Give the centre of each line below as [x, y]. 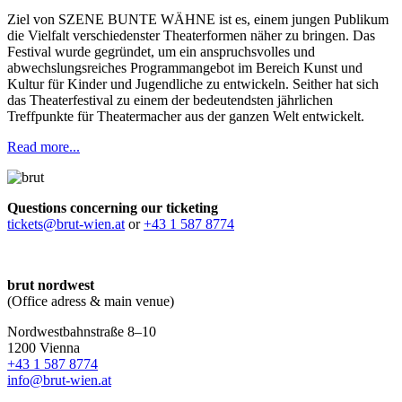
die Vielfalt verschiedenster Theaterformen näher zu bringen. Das [191, 36]
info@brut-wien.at [59, 380]
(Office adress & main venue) [91, 301]
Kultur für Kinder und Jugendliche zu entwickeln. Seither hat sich [193, 84]
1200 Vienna [44, 348]
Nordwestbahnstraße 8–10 [82, 332]
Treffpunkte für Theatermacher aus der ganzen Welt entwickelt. [186, 117]
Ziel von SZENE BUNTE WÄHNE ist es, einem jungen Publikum [198, 20]
